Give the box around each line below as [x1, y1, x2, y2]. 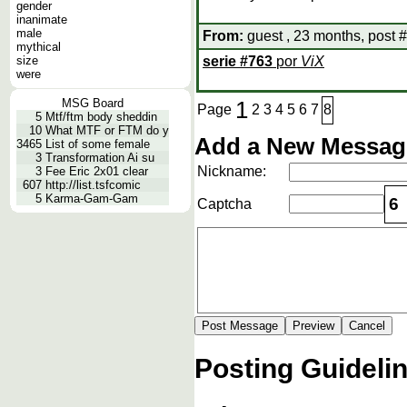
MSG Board [62, 96, 124, 110]
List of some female [45, 137, 150, 151]
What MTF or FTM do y [45, 124, 169, 137]
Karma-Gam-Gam [45, 192, 138, 205]
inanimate [16, 13, 67, 26]
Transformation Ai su [45, 151, 154, 164]
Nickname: [197, 164, 266, 179]
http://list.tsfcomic [45, 178, 141, 192]
